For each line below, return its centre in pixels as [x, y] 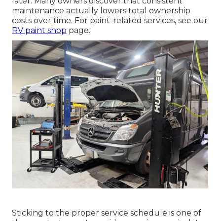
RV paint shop [39, 31]
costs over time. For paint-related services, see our [110, 21]
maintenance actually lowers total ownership [101, 11]
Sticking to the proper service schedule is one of [107, 213]
